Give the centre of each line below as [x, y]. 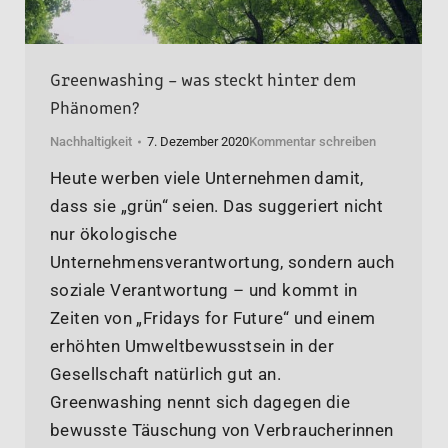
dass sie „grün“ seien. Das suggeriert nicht [217, 206]
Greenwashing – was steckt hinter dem [203, 78]
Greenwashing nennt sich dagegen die [200, 402]
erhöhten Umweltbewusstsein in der [192, 346]
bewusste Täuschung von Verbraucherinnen [222, 430]
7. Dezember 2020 [198, 142]
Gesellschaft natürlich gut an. [165, 374]
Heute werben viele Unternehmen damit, [207, 178]
